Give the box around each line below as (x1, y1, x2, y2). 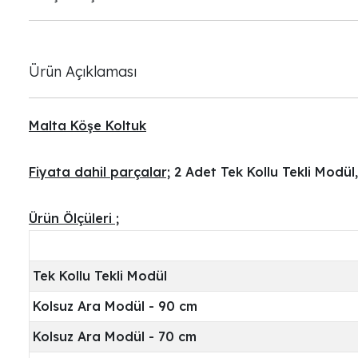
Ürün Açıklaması (29, 62, 137, 80)
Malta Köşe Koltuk (29, 117, 146, 133)
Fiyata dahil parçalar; (29, 163, 170, 180)
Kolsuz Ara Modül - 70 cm (33, 328, 197, 344)
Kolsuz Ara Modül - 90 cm (33, 297, 201, 314)
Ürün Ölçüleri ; (29, 209, 119, 226)
